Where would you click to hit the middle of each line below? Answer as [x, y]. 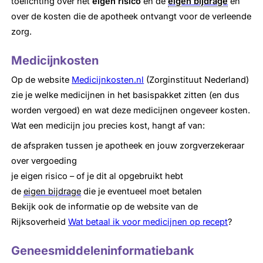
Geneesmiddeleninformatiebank [103, 251]
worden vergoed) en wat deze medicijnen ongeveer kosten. [131, 111]
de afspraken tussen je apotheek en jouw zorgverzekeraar [128, 146]
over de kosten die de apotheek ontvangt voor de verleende [131, 17]
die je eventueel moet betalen [142, 192]
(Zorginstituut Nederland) [197, 80]
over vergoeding [44, 161]
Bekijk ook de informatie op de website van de [105, 207]
